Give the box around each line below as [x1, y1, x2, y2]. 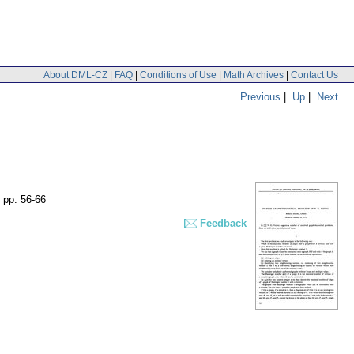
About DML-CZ [43, 69, 107, 81]
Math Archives [224, 69, 284, 81]
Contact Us [291, 69, 338, 81]
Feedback [200, 217, 247, 230]
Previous [240, 90, 281, 103]
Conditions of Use [140, 69, 217, 81]
